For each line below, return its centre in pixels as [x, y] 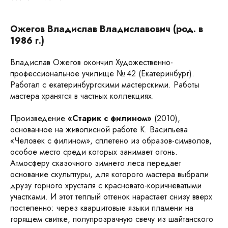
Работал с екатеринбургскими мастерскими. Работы [105, 85]
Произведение [39, 118]
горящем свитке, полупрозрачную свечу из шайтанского [112, 219]
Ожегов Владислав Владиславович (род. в [107, 29]
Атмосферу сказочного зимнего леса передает [96, 163]
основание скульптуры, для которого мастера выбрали [109, 174]
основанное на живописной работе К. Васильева [99, 130]
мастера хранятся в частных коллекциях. [82, 96]
